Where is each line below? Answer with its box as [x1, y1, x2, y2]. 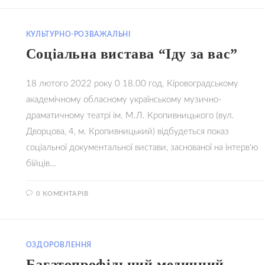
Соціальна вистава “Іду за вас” [25, 46, 238, 62]
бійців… [25, 159, 56, 168]
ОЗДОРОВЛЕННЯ [25, 241, 92, 248]
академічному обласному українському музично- [25, 95, 222, 104]
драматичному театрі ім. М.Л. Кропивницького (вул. [25, 111, 234, 120]
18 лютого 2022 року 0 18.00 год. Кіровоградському [25, 79, 238, 88]
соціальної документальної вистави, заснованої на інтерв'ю [25, 143, 258, 152]
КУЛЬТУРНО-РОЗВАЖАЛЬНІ [25, 31, 131, 38]
